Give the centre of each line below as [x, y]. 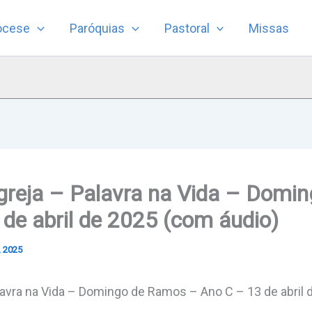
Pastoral [187, 28]
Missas [269, 28]
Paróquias [97, 28]
